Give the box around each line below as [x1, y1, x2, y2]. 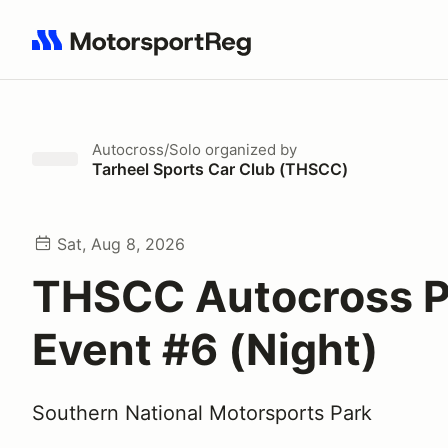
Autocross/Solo [92, 140, 201, 159]
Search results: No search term [31, 41, 264, 61]
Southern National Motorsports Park [32, 401, 372, 425]
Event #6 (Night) [32, 323, 379, 375]
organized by [201, 140, 297, 159]
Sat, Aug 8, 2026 [57, 234, 185, 254]
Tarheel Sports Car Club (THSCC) [92, 159, 348, 179]
